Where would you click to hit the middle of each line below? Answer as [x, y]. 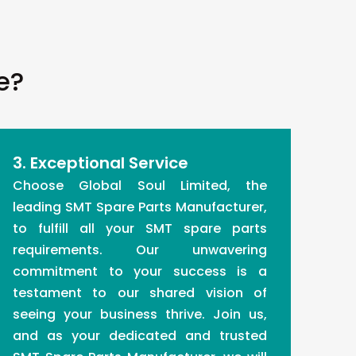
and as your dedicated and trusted [140, 336]
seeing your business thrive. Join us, [140, 314]
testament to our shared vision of [140, 293]
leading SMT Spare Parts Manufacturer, [140, 207]
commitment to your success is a [140, 271]
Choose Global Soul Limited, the [140, 186]
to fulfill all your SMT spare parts [140, 228]
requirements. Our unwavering [140, 250]
